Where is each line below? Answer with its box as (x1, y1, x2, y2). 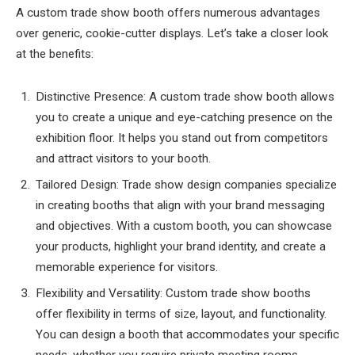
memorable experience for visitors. (36, 259, 218, 274)
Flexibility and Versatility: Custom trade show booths (36, 285, 311, 300)
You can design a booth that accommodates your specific (36, 326, 339, 342)
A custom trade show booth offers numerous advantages (16, 6, 320, 21)
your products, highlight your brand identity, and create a (36, 239, 326, 254)
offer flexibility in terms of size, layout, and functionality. (36, 306, 326, 321)
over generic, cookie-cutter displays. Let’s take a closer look (16, 26, 328, 41)
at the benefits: (16, 47, 94, 62)
